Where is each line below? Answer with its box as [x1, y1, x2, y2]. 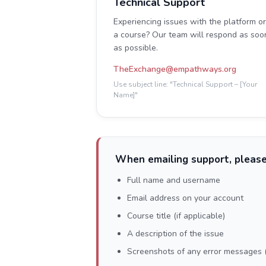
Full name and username [127, 175, 220, 186]
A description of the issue [127, 228, 224, 239]
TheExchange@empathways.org [113, 64, 236, 75]
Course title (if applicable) [127, 210, 225, 221]
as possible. [113, 42, 158, 53]
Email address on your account [127, 192, 243, 204]
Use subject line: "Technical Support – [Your [113, 80, 257, 89]
